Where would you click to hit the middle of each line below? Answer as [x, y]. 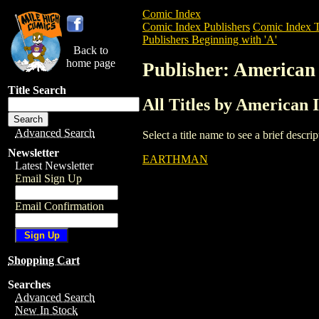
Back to [91, 50]
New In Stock [46, 310]
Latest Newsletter [54, 166]
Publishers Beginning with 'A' [210, 40]
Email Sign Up [48, 178]
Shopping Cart [44, 260]
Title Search [37, 90]
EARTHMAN [175, 159]
